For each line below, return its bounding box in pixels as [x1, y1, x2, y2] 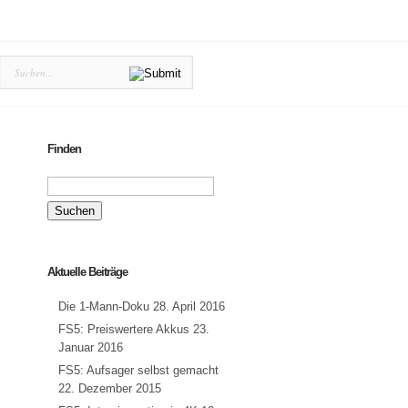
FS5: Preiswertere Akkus [58, 322, 189, 337]
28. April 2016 [153, 300, 225, 314]
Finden [47, 142, 81, 156]
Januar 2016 [58, 341, 123, 355]
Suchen [46, 171, 87, 185]
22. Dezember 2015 [58, 382, 161, 396]
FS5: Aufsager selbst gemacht [58, 363, 219, 378]
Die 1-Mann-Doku [58, 300, 149, 314]
